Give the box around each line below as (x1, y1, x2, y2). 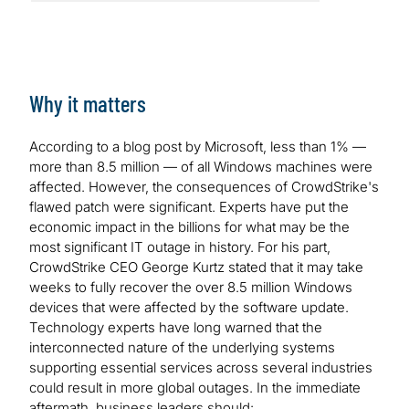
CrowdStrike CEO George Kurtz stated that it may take (29, 257, 363, 276)
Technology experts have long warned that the (29, 318, 322, 336)
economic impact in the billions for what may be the (29, 217, 350, 236)
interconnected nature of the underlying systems (29, 338, 335, 356)
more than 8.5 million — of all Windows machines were (29, 157, 372, 175)
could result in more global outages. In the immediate (29, 378, 361, 396)
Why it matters (29, 89, 146, 117)
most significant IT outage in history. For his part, (29, 237, 330, 256)
